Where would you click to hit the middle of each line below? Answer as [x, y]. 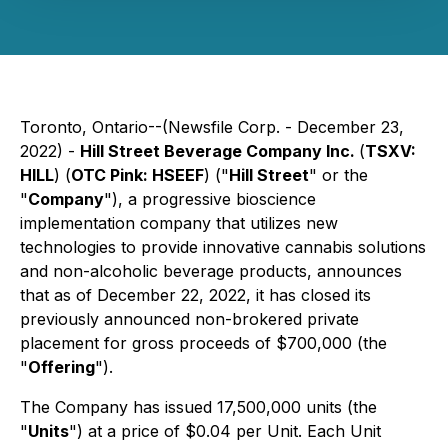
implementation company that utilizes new [179, 223]
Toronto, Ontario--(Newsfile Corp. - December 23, [212, 127]
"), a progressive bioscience [210, 199]
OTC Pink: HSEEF [137, 175]
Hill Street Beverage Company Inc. [219, 151]
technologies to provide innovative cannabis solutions [223, 247]
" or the [338, 175]
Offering [61, 367]
